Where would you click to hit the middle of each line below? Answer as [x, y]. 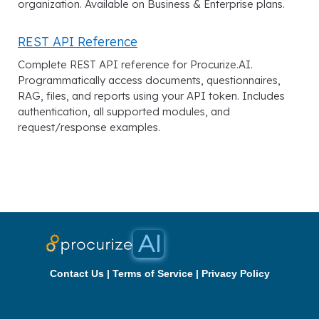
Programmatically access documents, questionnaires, [149, 80]
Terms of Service [152, 274]
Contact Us [77, 274]
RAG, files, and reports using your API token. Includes [151, 96]
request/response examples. [89, 127]
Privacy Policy [235, 274]
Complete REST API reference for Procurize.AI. [135, 65]
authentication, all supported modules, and [124, 112]
